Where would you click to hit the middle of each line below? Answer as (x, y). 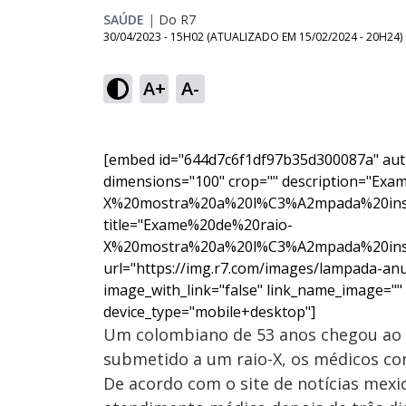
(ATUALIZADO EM (253, 37)
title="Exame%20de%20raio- (198, 225)
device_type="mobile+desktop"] (209, 312)
